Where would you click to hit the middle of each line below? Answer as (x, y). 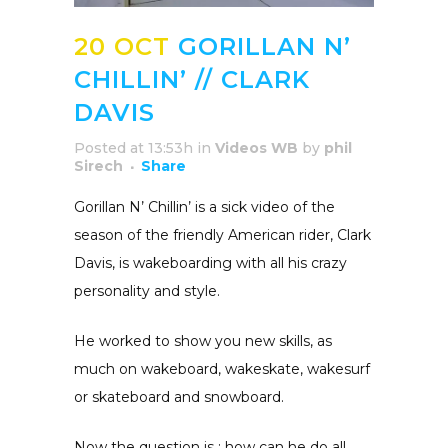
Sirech (98, 166)
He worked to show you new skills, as (203, 341)
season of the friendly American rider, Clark (222, 235)
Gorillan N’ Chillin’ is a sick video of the (204, 207)
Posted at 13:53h (133, 148)
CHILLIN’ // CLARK (192, 80)
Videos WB (256, 148)
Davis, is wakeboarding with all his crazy (210, 263)
